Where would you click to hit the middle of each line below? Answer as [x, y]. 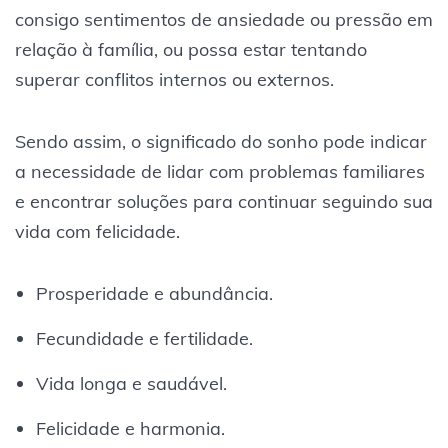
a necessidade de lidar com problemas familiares [220, 171]
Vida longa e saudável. [131, 383]
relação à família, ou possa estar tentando [191, 49]
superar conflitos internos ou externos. [174, 79]
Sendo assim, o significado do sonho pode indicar [221, 141]
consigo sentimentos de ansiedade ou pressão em [224, 19]
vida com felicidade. [97, 231]
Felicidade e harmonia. [130, 428]
